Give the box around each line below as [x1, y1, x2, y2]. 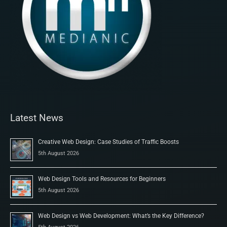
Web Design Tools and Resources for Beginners [38, 175, 166, 182]
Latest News [10, 111, 63, 124]
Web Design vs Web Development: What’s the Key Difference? [38, 212, 204, 219]
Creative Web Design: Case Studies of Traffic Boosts [38, 138, 179, 145]
